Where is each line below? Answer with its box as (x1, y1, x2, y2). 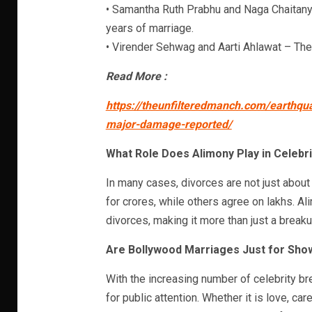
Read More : (105, 70, 167, 84)
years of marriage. (105, 22, 194, 36)
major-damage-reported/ (105, 118, 232, 132)
